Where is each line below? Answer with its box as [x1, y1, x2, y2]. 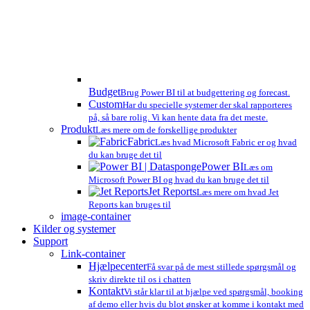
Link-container [61, 247, 125, 259]
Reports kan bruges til [89, 199, 171, 210]
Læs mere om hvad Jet [197, 186, 279, 197]
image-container [61, 210, 131, 222]
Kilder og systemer [33, 222, 116, 235]
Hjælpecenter [89, 259, 147, 272]
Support [33, 235, 68, 247]
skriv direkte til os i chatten [89, 273, 191, 284]
